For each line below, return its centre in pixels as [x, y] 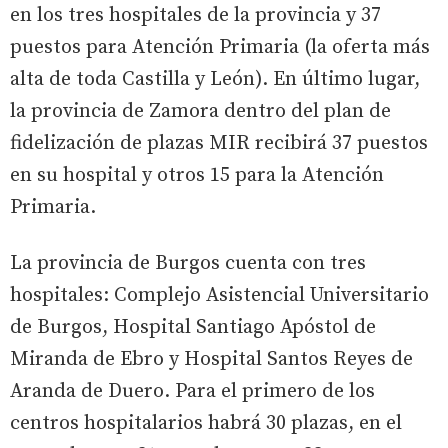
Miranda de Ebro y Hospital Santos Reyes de [211, 359]
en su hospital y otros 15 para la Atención [197, 175]
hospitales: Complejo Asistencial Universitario [219, 295]
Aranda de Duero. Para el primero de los [192, 391]
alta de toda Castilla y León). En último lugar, [215, 79]
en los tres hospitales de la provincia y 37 [195, 15]
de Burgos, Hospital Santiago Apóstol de [193, 327]
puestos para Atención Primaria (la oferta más [220, 47]
